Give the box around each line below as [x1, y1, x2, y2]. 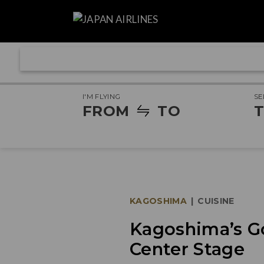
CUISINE [197, 196, 235, 207]
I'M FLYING [82, 93, 121, 101]
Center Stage [130, 239, 245, 260]
